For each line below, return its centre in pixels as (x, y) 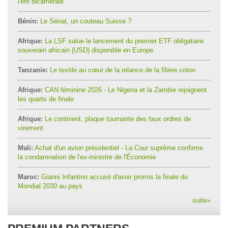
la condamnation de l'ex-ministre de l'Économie (87, 157)
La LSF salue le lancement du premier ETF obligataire (123, 41)
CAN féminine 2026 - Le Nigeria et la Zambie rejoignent (125, 90)
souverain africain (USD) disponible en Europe (85, 50)
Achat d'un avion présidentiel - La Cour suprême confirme (118, 148)
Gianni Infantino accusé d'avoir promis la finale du (113, 177)
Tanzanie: (33, 70)
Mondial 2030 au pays (50, 186)
